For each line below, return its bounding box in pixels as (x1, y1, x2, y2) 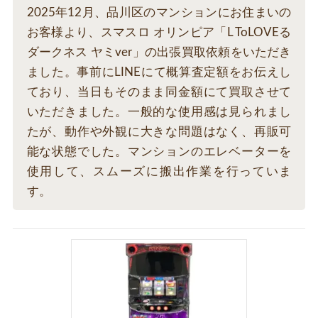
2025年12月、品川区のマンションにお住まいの (26, 6, 292, 19)
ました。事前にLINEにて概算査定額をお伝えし (26, 66, 292, 79)
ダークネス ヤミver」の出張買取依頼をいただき (26, 46, 292, 59)
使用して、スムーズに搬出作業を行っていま (26, 165, 292, 178)
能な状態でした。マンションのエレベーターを (26, 146, 292, 158)
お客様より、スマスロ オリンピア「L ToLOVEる (26, 26, 292, 39)
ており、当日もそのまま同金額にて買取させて (26, 86, 292, 99)
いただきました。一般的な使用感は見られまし (26, 106, 292, 119)
